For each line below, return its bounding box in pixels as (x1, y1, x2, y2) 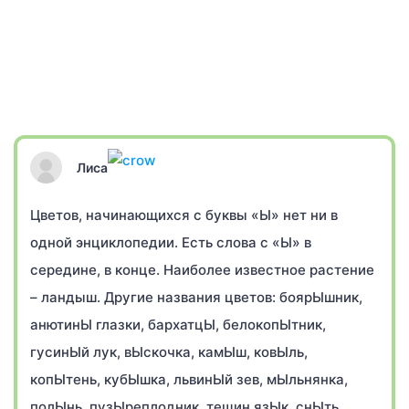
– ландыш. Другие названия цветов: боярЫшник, (30, 288, 362, 306)
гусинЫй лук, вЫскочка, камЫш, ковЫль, (30, 343, 308, 361)
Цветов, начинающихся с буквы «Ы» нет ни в (30, 206, 338, 224)
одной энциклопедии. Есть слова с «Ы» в (30, 234, 311, 251)
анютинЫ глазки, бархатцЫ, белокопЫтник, (30, 316, 326, 333)
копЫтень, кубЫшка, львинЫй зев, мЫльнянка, (30, 371, 348, 388)
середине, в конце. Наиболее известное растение (30, 261, 374, 278)
